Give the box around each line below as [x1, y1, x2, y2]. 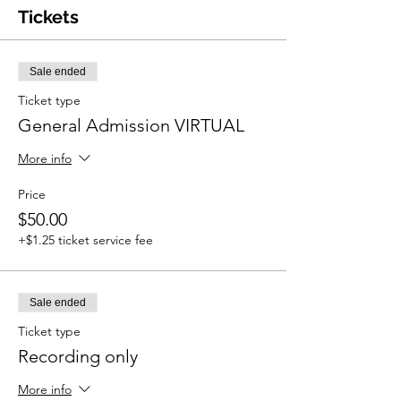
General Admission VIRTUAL [18, 114, 244, 136]
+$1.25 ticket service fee [18, 231, 153, 248]
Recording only [18, 345, 138, 367]
